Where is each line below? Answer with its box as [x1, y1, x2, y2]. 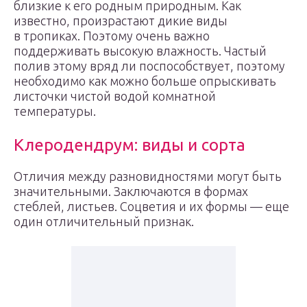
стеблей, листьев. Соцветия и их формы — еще [14, 199, 289, 213]
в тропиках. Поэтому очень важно [14, 29, 210, 42]
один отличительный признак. [14, 214, 194, 228]
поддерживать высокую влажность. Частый [14, 44, 267, 58]
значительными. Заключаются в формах [14, 184, 248, 198]
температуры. [14, 104, 96, 118]
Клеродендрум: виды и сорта [14, 136, 245, 154]
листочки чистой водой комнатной [14, 89, 216, 103]
